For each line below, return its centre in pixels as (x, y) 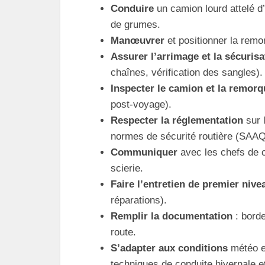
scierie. (127, 168)
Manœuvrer (138, 41)
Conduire (132, 9)
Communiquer (144, 152)
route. (123, 232)
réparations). (139, 200)
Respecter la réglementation (177, 120)
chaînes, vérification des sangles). (187, 72)
